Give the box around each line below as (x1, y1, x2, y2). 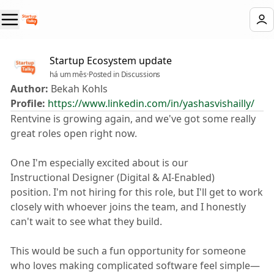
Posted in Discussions (88, 69, 161, 80)
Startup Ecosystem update (50, 54, 172, 67)
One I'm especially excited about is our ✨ (10, 156, 203, 169)
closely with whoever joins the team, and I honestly (10, 200, 246, 213)
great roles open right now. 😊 (10, 127, 152, 140)
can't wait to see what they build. (10, 215, 162, 228)
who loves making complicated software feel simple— (10, 259, 260, 272)
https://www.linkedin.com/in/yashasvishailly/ (48, 97, 254, 110)
